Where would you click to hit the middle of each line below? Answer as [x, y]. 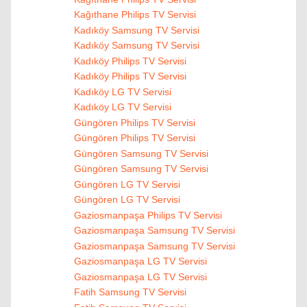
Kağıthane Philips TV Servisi [135, 15]
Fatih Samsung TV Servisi [130, 292]
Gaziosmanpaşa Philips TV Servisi [148, 215]
